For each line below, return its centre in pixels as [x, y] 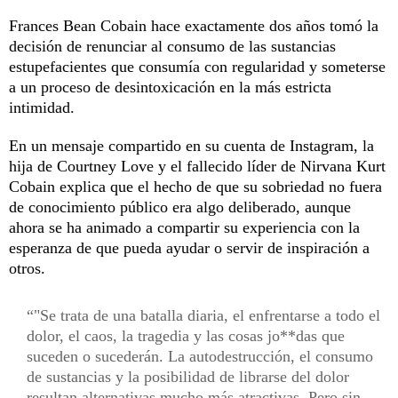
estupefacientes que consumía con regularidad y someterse [197, 66]
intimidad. [42, 107]
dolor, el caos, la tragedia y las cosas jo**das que [186, 335]
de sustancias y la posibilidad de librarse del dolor [188, 376]
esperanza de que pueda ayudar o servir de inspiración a [189, 247]
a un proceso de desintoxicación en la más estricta [170, 87]
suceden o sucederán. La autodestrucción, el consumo [200, 356]
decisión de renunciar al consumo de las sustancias [172, 46]
